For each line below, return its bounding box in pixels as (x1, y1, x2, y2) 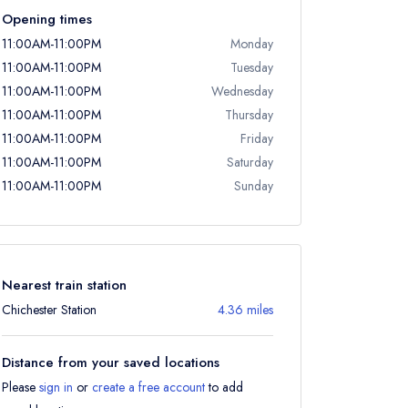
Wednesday (211, 82, 273, 100)
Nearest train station (2, 275, 127, 295)
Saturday (227, 153, 273, 171)
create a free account (92, 378, 205, 396)
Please (2, 378, 39, 396)
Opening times (2, 9, 92, 29)
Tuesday (230, 58, 273, 76)
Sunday (234, 177, 273, 195)
